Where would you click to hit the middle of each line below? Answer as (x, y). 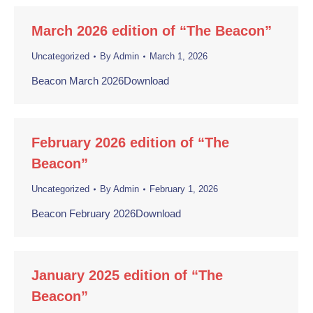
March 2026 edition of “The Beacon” (152, 31)
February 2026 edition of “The (130, 143)
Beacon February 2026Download (106, 213)
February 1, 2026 (184, 189)
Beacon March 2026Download (100, 81)
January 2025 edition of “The (127, 275)
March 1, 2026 (179, 56)
